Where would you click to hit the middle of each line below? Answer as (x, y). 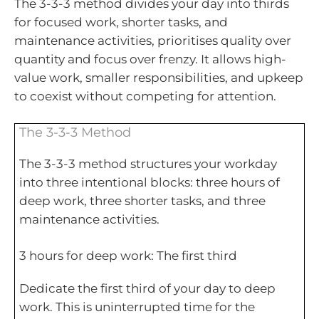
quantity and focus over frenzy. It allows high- (150, 59)
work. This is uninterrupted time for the (137, 307)
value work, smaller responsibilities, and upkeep (159, 77)
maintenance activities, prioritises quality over (153, 40)
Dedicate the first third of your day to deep (147, 289)
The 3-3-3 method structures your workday (148, 163)
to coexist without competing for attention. (145, 96)
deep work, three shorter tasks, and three (142, 200)
